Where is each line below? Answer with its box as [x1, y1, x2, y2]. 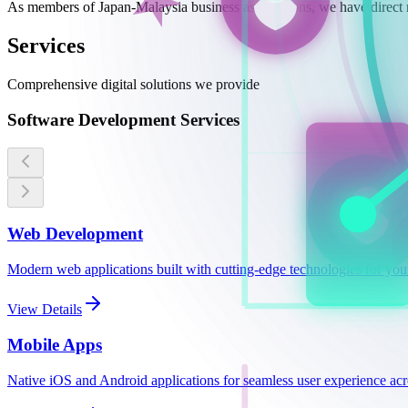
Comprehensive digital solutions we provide [7, 76, 260, 93]
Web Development [7, 224, 143, 244]
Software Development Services [7, 109, 240, 129]
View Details [7, 301, 82, 318]
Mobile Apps [7, 334, 102, 354]
